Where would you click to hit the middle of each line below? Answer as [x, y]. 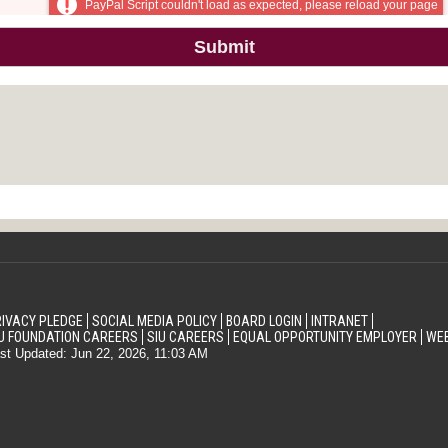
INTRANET [339, 321]
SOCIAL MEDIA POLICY [154, 321]
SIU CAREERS [185, 337]
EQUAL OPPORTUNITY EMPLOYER [324, 337]
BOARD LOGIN [263, 321]
